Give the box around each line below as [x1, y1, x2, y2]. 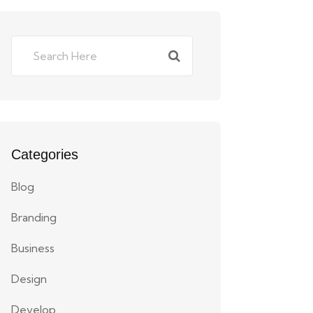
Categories [11, 147, 78, 162]
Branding [11, 210, 57, 224]
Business [11, 241, 54, 255]
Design [11, 272, 47, 286]
